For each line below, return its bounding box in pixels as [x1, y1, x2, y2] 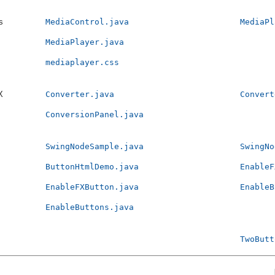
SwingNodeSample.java [45, 142, 144, 152]
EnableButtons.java [45, 203, 134, 212]
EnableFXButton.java [45, 182, 139, 192]
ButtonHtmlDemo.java [45, 162, 139, 172]
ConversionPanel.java [45, 110, 144, 120]
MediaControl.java [45, 17, 129, 27]
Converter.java [45, 90, 114, 99]
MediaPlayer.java [45, 37, 124, 47]
